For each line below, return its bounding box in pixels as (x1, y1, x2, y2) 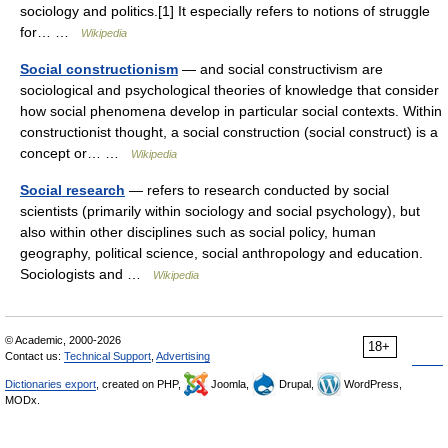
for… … (20, 24, 81, 40)
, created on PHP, (96, 378, 184, 390)
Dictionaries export (5, 378, 96, 390)
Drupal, (276, 378, 317, 390)
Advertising (156, 350, 210, 362)
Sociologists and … (20, 266, 153, 282)
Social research (20, 182, 125, 198)
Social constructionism (20, 61, 178, 77)
